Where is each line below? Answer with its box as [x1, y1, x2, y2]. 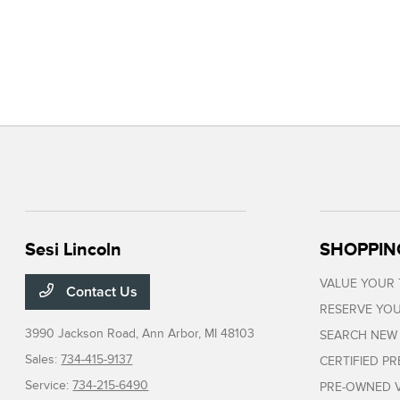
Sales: [25, 353, 62, 366]
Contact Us [62, 285, 138, 299]
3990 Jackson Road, [25, 327, 143, 340]
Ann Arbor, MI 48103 [142, 327, 255, 340]
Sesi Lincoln [25, 239, 122, 259]
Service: [25, 379, 73, 392]
